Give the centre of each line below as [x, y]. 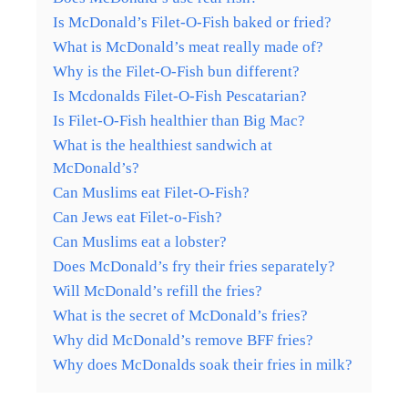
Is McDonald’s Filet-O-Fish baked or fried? [192, 22]
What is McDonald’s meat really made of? [188, 46]
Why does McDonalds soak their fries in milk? [203, 364]
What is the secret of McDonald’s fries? [180, 315]
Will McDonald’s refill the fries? [158, 291]
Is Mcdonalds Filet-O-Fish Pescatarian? [180, 96]
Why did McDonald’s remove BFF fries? [183, 340]
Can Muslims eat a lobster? [140, 241]
